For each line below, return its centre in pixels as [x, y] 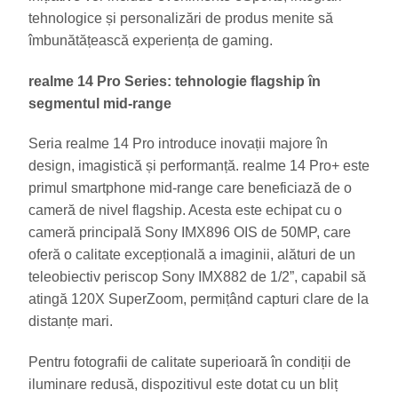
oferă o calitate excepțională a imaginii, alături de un [192, 255]
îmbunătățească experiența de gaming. [151, 40]
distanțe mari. [71, 322]
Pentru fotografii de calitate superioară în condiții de [190, 362]
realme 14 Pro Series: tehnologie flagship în [175, 81]
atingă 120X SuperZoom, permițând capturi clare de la [199, 299]
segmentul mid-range [100, 103]
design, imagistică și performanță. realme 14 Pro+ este [199, 166]
